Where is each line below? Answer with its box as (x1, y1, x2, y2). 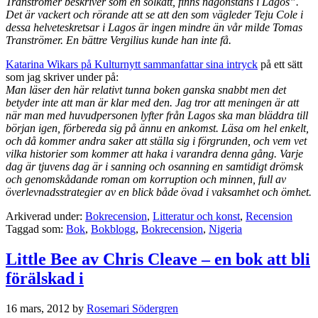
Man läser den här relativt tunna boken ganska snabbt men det (6, 83, 286, 96)
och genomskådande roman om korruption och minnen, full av (6, 172, 286, 185)
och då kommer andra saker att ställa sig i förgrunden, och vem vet (6, 134, 307, 147)
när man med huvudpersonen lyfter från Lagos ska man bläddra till (6, 109, 308, 121)
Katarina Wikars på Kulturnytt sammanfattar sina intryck (6, 57, 258, 70)
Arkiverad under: (6, 209, 85, 222)
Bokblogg (91, 222, 136, 235)
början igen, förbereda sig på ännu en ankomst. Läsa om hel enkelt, (6, 121, 309, 134)
